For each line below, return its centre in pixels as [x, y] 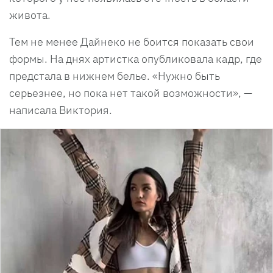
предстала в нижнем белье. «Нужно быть [115, 76]
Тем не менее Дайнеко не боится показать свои [132, 41]
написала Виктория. [62, 110]
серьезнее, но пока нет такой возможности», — [131, 93]
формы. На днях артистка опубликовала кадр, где [136, 58]
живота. [30, 15]
